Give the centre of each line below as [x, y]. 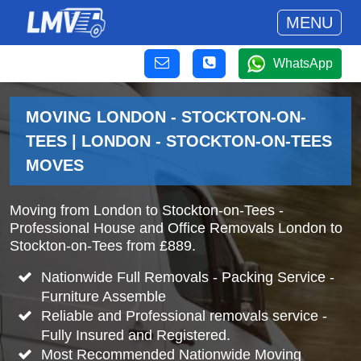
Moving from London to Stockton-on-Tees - [147, 210]
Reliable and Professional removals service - [184, 316]
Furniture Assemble [103, 297]
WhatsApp [303, 63]
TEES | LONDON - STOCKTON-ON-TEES [179, 141]
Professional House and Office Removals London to [176, 228]
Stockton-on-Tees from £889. [103, 246]
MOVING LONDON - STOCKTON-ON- [166, 117]
